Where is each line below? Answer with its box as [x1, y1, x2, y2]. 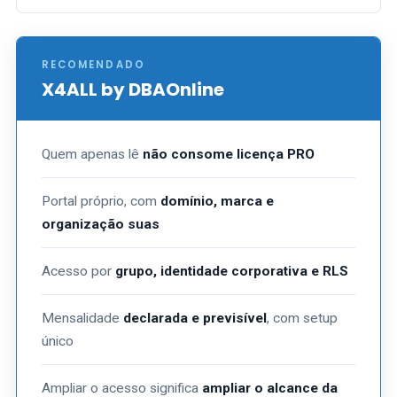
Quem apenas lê [42, 146, 143, 162]
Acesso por [42, 263, 115, 279]
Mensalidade [42, 310, 123, 326]
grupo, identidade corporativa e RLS [115, 263, 348, 279]
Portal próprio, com [42, 193, 160, 209]
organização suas [42, 216, 160, 232]
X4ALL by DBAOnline [42, 77, 224, 102]
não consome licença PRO [143, 146, 315, 162]
